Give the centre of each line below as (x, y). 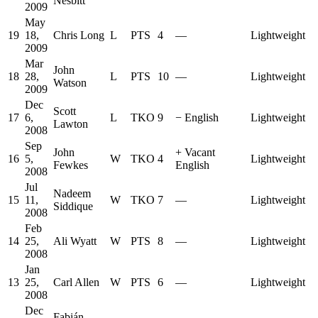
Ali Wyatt (75, 241)
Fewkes (71, 165)
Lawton (71, 124)
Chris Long (79, 35)
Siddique (73, 207)
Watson (70, 83)
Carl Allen (76, 283)
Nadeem (72, 194)
